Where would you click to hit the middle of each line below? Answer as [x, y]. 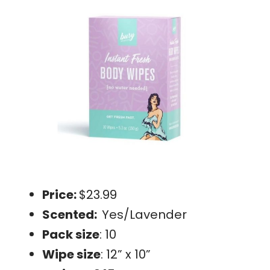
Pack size [71, 234]
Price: [61, 194]
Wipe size [71, 254]
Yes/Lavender [144, 214]
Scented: [72, 214]
